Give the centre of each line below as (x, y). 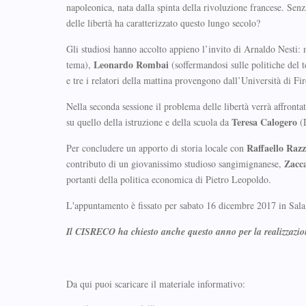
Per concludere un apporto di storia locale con (156, 148)
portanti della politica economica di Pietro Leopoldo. (169, 179)
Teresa (245, 122)
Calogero (279, 122)
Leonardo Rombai (131, 65)
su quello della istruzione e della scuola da (149, 122)
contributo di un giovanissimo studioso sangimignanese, (175, 164)
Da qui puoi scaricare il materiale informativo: (156, 284)
